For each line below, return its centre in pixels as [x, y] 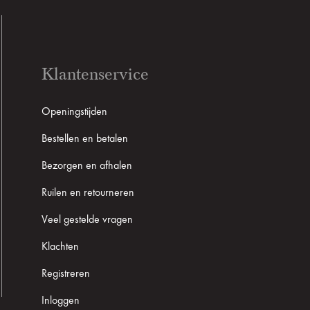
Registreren [65, 274]
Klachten [60, 247]
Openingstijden [74, 112]
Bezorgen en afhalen [86, 166]
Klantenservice [95, 74]
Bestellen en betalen [84, 139]
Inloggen [60, 301]
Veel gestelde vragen [87, 220]
